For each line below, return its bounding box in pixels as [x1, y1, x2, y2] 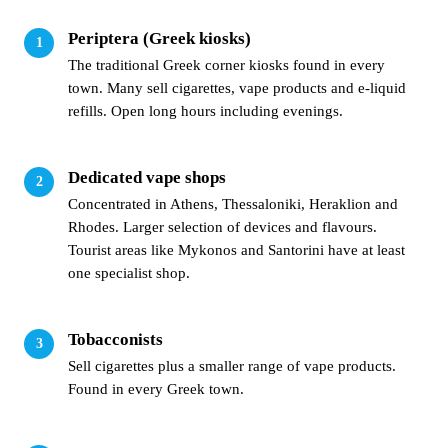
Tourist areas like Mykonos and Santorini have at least [68, 242, 405, 259]
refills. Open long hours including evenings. [68, 103, 343, 120]
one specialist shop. [68, 265, 190, 282]
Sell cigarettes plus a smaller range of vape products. [68, 358, 396, 375]
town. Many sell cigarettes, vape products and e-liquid [68, 80, 406, 97]
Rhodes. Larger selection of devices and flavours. [68, 219, 377, 236]
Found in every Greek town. [68, 381, 244, 398]
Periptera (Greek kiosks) [68, 29, 251, 49]
